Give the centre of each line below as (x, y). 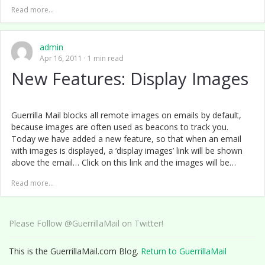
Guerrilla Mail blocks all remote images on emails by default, (126, 115)
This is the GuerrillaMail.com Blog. (75, 251)
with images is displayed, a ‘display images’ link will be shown (127, 151)
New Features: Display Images (130, 78)
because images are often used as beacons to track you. (120, 127)
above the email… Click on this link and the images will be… (124, 162)
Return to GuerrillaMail (184, 251)
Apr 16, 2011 (61, 58)
